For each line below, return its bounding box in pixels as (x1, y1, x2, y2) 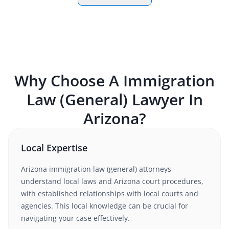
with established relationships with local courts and (21, 189, 198, 198)
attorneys (137, 164, 171, 174)
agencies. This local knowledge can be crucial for (21, 201, 188, 211)
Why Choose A (14, 70, 123, 91)
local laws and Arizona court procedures (63, 176, 201, 186)
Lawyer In (127, 89, 203, 110)
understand (21, 176, 61, 186)
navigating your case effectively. (21, 213, 130, 223)
